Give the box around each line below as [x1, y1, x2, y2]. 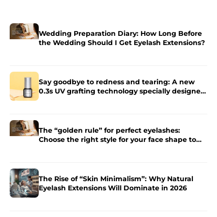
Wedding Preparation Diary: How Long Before [39, 29, 202, 38]
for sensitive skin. [39, 95, 100, 105]
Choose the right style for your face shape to [39, 135, 196, 144]
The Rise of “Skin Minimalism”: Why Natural [39, 174, 193, 183]
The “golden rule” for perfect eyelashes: [39, 125, 180, 135]
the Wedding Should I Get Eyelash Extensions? [39, 38, 205, 47]
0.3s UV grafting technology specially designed [39, 86, 205, 95]
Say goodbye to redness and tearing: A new [39, 77, 195, 86]
